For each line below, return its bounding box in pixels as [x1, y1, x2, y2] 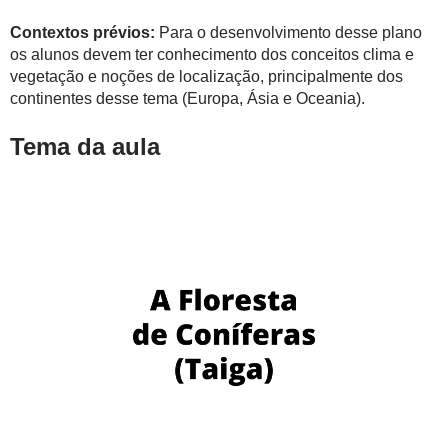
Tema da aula [10, 133, 160, 160]
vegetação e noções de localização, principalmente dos [10, 68, 403, 85]
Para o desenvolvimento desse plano [155, 24, 422, 41]
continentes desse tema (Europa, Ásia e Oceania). [10, 90, 365, 107]
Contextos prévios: [10, 24, 155, 41]
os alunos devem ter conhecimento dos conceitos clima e [10, 46, 414, 63]
